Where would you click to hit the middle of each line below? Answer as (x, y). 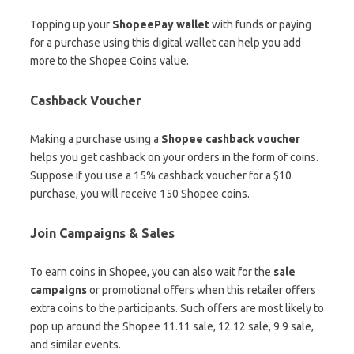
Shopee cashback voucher (231, 139)
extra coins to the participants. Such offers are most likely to (177, 308)
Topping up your (71, 24)
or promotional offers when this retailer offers (201, 290)
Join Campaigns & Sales (102, 233)
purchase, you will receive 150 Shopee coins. (141, 193)
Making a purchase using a (96, 139)
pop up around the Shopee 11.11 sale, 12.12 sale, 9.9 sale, (172, 326)
